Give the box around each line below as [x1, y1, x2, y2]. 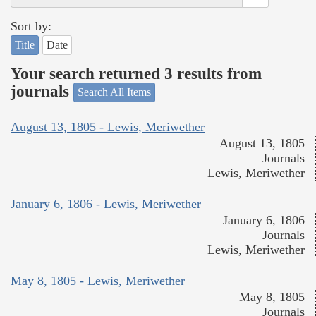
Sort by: [11, 19, 51, 34]
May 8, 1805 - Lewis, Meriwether [11, 273, 185, 288]
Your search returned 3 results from [11, 64, 262, 83]
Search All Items [78, 86, 151, 99]
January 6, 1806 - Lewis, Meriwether [11, 196, 201, 211]
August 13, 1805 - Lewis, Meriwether [11, 119, 205, 134]
